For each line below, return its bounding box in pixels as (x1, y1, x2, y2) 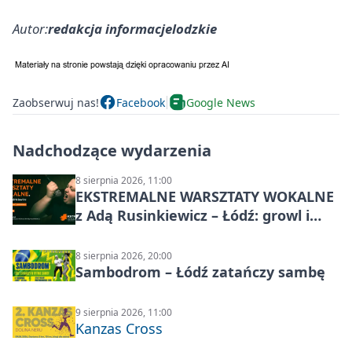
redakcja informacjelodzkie (48, 20, 217, 38)
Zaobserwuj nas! (13, 94, 99, 110)
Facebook (116, 94, 165, 110)
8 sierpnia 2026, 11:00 (75, 174, 172, 188)
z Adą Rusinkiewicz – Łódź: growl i (75, 206, 310, 225)
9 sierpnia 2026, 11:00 (75, 306, 172, 320)
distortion (75, 225, 145, 244)
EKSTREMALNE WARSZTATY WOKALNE (75, 187, 334, 207)
